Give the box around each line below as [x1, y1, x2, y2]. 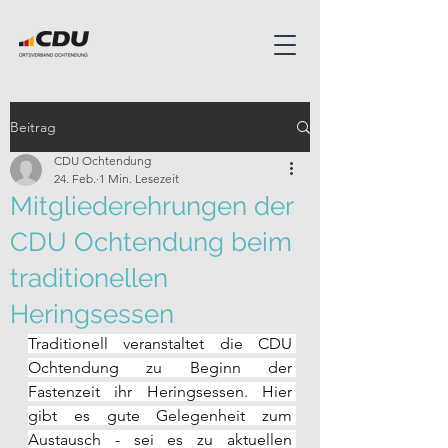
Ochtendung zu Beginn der [28, 358, 292, 377]
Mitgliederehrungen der [10, 191, 293, 221]
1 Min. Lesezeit [99, 171, 179, 186]
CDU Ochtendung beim [10, 227, 292, 257]
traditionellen [10, 263, 168, 293]
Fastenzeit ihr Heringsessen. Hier [28, 382, 292, 401]
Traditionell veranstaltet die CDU [28, 334, 292, 353]
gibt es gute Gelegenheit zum [28, 406, 292, 425]
